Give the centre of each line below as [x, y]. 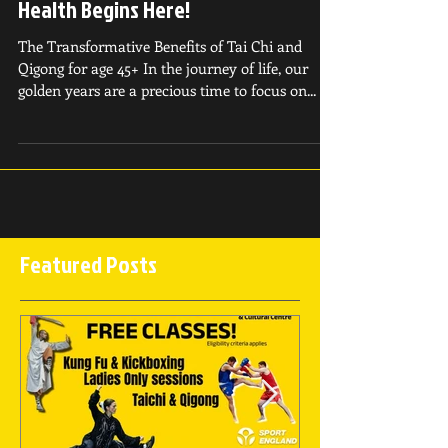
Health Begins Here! [104, 45]
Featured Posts [88, 300]
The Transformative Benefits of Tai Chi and [160, 82]
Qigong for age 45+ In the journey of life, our [163, 104]
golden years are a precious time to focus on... [167, 126]
